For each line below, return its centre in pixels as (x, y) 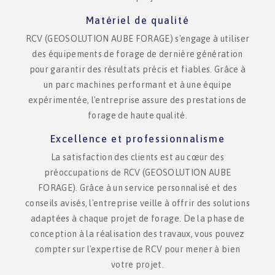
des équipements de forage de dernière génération (137, 54)
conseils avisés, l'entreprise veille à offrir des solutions (137, 203)
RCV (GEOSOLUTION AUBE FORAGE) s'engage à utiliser (137, 39)
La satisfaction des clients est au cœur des (137, 157)
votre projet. (137, 265)
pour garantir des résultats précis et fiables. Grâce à (137, 69)
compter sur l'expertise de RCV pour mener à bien (137, 249)
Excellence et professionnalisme (137, 139)
